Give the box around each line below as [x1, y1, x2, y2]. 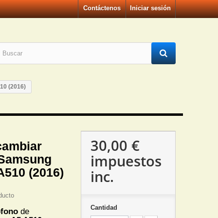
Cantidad [90, 204, 117, 211]
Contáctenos [83, 4, 121, 12]
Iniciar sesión [130, 4, 171, 12]
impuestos [90, 151, 162, 170]
